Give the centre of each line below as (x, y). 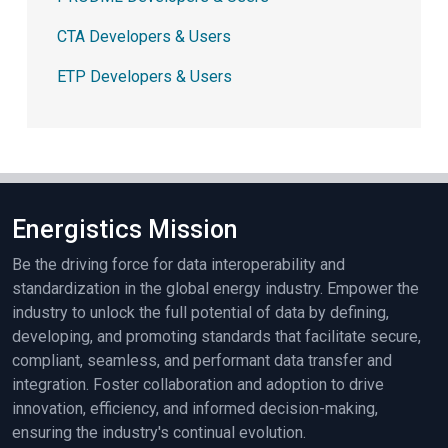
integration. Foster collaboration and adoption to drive (198, 385)
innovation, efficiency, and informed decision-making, (195, 409)
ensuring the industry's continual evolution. (159, 433)
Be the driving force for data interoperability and (178, 265)
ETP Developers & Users (144, 77)
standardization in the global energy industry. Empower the (215, 289)
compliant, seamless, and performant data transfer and (202, 361)
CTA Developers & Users (144, 37)
